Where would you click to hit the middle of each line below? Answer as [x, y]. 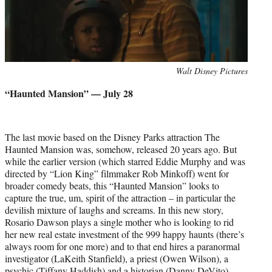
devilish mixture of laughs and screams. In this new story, [114, 209]
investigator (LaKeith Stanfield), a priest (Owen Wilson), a [117, 258]
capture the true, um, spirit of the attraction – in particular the [120, 197]
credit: [15, 83]
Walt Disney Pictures [212, 70]
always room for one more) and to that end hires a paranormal [122, 246]
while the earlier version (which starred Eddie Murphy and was [125, 161]
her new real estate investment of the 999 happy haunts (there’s [124, 234]
